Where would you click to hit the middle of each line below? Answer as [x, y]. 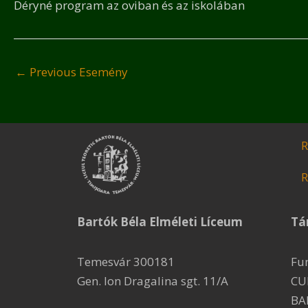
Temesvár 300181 [126, 261]
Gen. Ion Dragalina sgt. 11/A [153, 280]
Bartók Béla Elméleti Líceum [160, 222]
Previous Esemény [77, 72]
